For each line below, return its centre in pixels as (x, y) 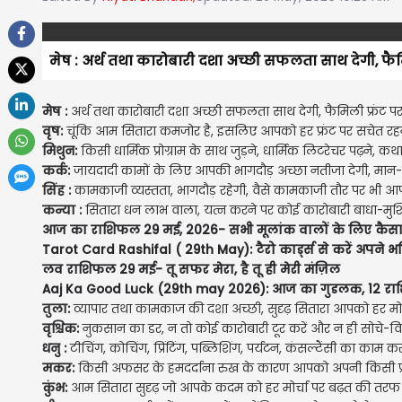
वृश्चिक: (62, 328)
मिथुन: (61, 151)
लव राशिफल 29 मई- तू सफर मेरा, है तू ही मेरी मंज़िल (191, 269)
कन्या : (64, 210)
